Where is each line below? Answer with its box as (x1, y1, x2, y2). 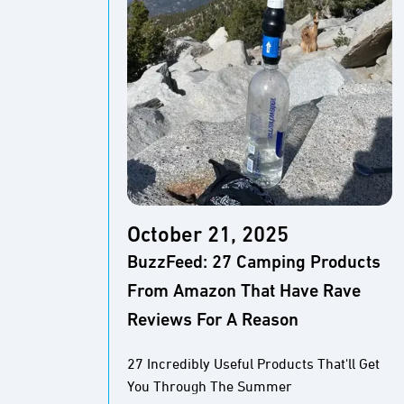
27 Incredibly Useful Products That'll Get (127, 357, 380, 372)
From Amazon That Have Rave (127, 283, 361, 301)
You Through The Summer (127, 380, 292, 395)
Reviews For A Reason (127, 312, 298, 330)
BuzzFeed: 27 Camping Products (127, 254, 381, 272)
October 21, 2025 (127, 225, 289, 247)
